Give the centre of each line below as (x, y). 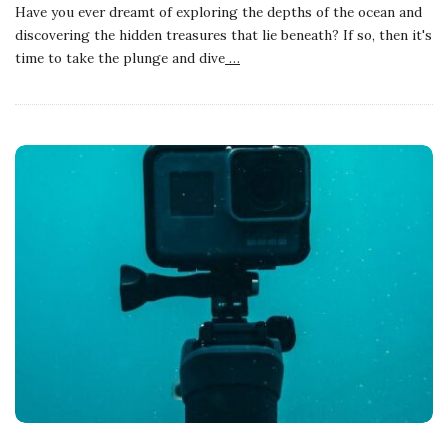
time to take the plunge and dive (120, 58)
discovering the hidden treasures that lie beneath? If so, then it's (223, 35)
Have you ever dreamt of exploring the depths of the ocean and (218, 12)
